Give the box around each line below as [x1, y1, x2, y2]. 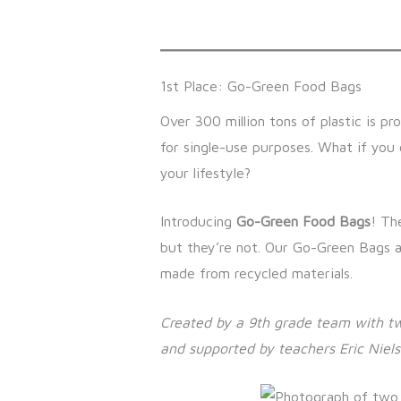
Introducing [159, 213, 236, 230]
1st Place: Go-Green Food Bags [159, 77, 362, 94]
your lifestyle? [159, 164, 251, 181]
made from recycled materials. [159, 265, 353, 282]
